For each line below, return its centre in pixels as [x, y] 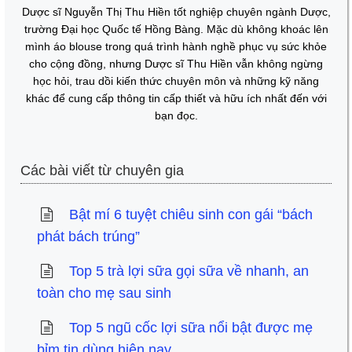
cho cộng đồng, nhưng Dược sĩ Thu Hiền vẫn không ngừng [176, 64]
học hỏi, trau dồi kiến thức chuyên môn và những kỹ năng [176, 81]
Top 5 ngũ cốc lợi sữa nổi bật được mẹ [191, 328]
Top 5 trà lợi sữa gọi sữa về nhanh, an [189, 271]
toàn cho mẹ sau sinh [104, 293]
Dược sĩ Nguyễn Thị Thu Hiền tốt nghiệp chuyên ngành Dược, [176, 12]
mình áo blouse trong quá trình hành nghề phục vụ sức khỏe [176, 47]
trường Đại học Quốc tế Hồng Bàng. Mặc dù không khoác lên [176, 29]
